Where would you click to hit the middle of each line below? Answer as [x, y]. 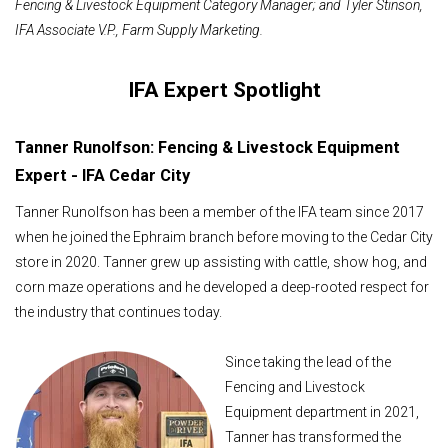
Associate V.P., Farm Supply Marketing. [151, 30]
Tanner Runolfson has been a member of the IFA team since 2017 [219, 212]
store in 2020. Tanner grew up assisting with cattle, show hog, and [221, 262]
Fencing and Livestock [295, 386]
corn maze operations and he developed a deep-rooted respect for [222, 287]
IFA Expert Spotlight [224, 89]
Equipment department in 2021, [322, 411]
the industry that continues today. [118, 312]
